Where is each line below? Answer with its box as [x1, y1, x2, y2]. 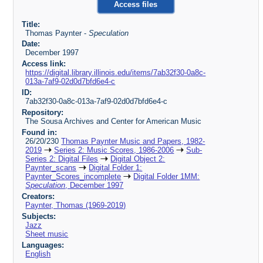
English [25, 249, 51, 258]
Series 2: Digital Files [25, 154, 99, 163]
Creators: [21, 191, 55, 201]
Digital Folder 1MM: [133, 171, 200, 181]
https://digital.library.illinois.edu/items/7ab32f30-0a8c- [25, 68, 206, 77]
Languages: [21, 240, 64, 249]
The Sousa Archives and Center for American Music [25, 117, 202, 126]
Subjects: [21, 211, 56, 221]
